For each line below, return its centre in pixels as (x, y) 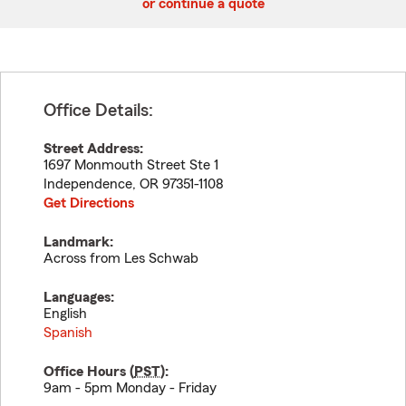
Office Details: (98, 111)
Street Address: (93, 149)
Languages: (79, 297)
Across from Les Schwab (121, 258)
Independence (88, 184)
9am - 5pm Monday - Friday (130, 388)
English (65, 314)
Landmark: (78, 242)
